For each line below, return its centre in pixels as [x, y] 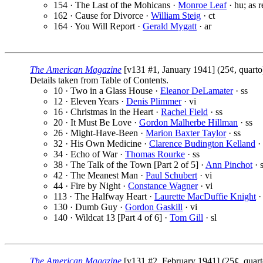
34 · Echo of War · [89, 154]
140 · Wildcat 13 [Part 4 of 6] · [112, 218]
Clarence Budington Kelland [202, 144]
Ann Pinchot [229, 165]
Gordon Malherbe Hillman [188, 123]
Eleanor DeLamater [197, 91]
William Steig [176, 16]
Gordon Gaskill [154, 207]
